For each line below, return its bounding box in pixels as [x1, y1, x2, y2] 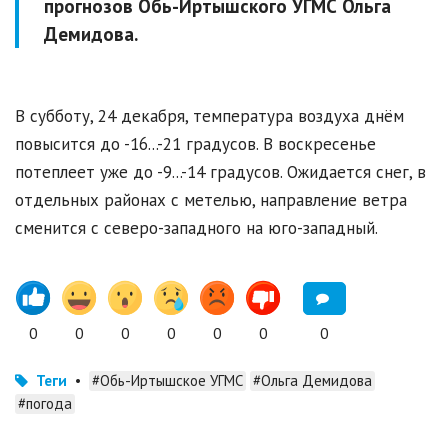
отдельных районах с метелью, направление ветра [15, 189, 407, 212]
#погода [18, 394, 72, 414]
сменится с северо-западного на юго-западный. [15, 217, 378, 240]
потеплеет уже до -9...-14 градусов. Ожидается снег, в [15, 161, 426, 184]
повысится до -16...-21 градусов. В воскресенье [15, 133, 376, 156]
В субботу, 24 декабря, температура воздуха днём [15, 105, 404, 128]
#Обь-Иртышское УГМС [92, 371, 243, 391]
